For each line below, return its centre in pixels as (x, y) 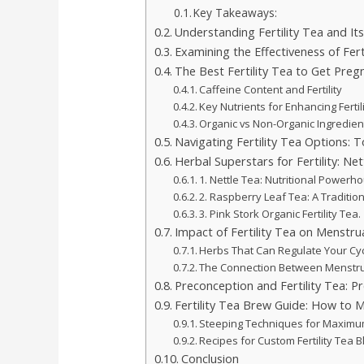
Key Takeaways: (236, 12)
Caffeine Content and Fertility (271, 89)
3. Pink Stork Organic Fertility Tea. (280, 213)
